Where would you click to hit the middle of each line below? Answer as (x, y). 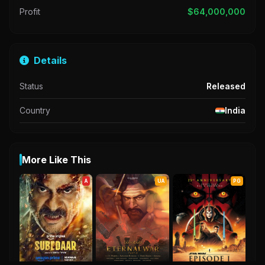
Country (35, 111)
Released (226, 86)
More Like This (56, 160)
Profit (30, 12)
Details (50, 61)
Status (31, 86)
